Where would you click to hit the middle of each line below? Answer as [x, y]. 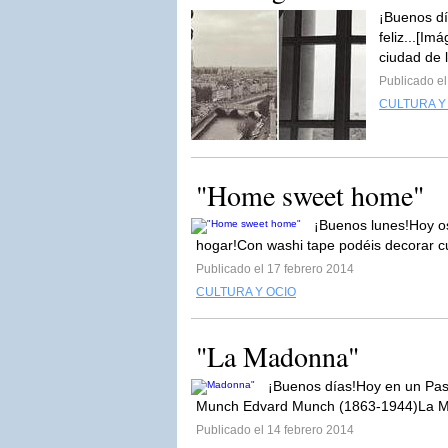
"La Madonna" [277, 356]
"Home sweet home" [310, 195]
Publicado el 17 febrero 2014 [275, 269]
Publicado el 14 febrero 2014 [275, 430]
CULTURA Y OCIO [246, 292]
